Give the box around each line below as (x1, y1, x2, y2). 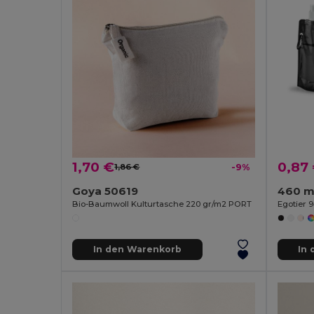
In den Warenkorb (93, 244, 182, 255)
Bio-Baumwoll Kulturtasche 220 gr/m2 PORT (72, 198, 252, 209)
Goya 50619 (72, 184, 139, 198)
